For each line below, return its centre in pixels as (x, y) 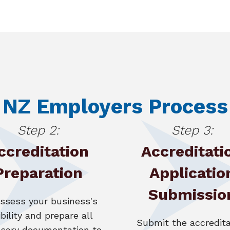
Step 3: (192, 130)
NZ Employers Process (115, 107)
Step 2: (38, 130)
